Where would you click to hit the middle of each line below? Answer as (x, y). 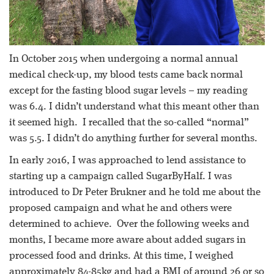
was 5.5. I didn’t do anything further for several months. (133, 138)
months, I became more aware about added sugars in (128, 240)
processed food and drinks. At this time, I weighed (121, 256)
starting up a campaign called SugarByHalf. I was (120, 176)
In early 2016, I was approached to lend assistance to (128, 160)
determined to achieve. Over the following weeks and (129, 224)
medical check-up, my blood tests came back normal (126, 75)
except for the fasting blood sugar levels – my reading (128, 91)
